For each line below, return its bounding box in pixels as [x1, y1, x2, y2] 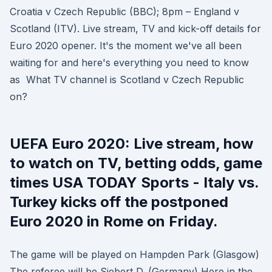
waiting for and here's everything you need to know [10, 56, 249, 69]
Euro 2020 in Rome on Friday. [10, 212, 218, 230]
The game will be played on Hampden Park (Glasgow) [10, 248, 259, 260]
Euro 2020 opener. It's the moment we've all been [10, 39, 242, 52]
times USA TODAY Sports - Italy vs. [10, 174, 259, 191]
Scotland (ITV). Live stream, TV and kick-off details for [10, 22, 261, 35]
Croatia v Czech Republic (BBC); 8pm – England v [10, 5, 239, 18]
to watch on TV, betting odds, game [10, 154, 262, 172]
